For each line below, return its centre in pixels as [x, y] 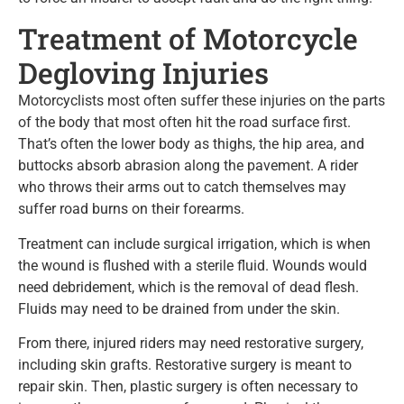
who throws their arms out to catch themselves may [182, 188]
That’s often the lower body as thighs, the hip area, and [191, 144]
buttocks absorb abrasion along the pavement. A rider [188, 166]
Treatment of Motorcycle [188, 39]
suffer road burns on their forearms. [131, 209]
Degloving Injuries [143, 73]
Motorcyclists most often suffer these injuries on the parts [202, 101]
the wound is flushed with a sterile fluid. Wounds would [193, 265]
